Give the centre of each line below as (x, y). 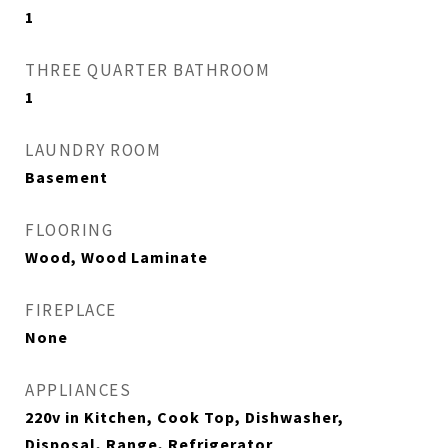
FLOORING (69, 230)
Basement (66, 177)
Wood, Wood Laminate (116, 257)
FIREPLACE (71, 310)
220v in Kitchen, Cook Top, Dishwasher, (184, 417)
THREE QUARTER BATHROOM (147, 70)
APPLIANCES (78, 390)
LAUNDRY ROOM (93, 150)
